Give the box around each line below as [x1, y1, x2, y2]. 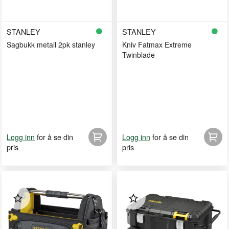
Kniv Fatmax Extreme [122, 39, 192, 50]
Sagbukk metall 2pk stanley [7, 39, 95, 50]
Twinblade [122, 50, 155, 60]
